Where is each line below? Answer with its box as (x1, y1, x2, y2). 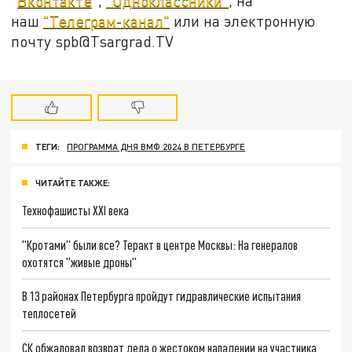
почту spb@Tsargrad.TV (11, 31, 174, 50)
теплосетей (22, 306, 77, 321)
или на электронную (170, 11, 316, 30)
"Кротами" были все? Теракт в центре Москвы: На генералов (22, 236, 299, 252)
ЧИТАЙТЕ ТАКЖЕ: (35, 177, 110, 188)
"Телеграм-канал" (43, 11, 170, 30)
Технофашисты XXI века (22, 202, 130, 218)
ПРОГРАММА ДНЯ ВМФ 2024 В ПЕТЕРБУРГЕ (67, 141, 246, 152)
